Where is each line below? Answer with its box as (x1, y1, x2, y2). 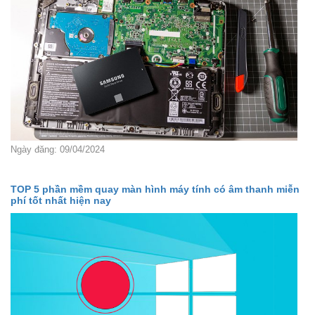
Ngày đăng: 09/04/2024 (11, 143, 105, 155)
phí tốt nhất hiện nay (11, 194, 111, 206)
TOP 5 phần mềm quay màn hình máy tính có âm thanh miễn (11, 183, 300, 195)
